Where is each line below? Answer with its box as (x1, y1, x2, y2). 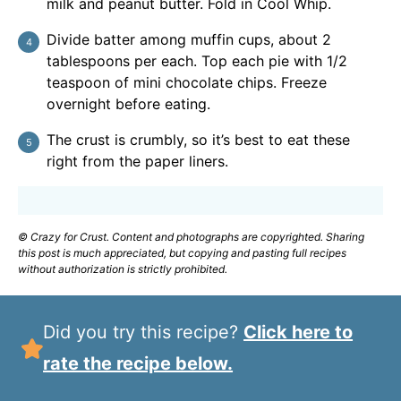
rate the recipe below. (43, 353, 234, 375)
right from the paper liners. (47, 152, 228, 171)
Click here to (243, 321, 354, 344)
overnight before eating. (47, 95, 210, 114)
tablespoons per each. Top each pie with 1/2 (47, 52, 347, 71)
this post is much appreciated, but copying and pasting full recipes (18, 246, 346, 260)
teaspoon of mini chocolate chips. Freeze (47, 73, 327, 92)
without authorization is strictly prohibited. (18, 262, 227, 277)
